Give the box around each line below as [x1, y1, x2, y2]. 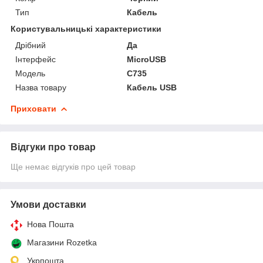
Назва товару [15, 82, 66, 92]
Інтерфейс [15, 54, 56, 64]
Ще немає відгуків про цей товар [11, 161, 136, 171]
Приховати [11, 103, 56, 113]
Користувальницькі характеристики [11, 23, 161, 33]
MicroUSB [127, 54, 167, 64]
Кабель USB [127, 82, 177, 92]
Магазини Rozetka [27, 237, 97, 247]
